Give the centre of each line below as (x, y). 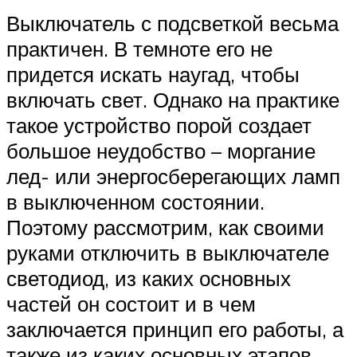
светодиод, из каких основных (149, 278)
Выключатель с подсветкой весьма (173, 23)
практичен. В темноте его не (139, 48)
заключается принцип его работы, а (175, 329)
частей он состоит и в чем (131, 303)
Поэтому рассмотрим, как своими (165, 227)
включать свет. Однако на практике (173, 99)
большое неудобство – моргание (161, 150)
